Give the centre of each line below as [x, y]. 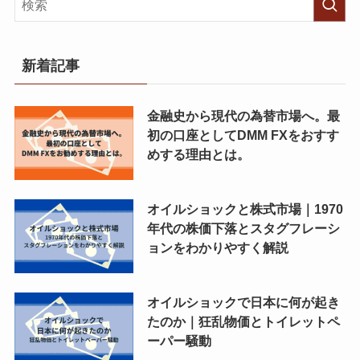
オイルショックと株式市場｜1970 [245, 209]
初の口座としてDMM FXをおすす [243, 135]
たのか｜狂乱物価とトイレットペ [243, 321]
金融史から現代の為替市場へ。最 [243, 116]
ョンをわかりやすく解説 [217, 247]
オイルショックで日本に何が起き [243, 302]
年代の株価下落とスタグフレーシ [243, 228]
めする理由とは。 [198, 155]
